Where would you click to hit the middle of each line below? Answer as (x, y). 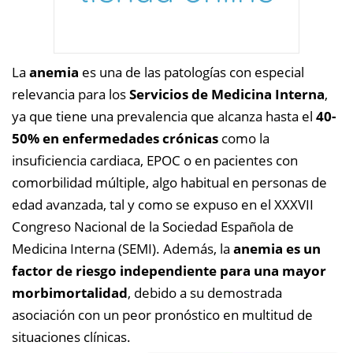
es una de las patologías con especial (191, 72)
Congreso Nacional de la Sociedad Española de (153, 227)
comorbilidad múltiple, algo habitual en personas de (169, 182)
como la (244, 138)
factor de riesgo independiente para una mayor (169, 271)
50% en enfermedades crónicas (115, 138)
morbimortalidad (70, 293)
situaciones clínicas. (71, 337)
